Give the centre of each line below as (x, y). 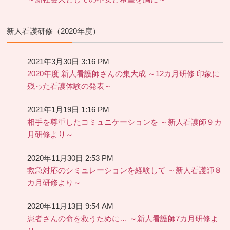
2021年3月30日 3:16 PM (69, 62)
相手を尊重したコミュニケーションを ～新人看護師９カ (125, 122)
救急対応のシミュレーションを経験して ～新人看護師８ (125, 171)
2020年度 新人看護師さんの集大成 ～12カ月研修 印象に (124, 74)
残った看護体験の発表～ (70, 87)
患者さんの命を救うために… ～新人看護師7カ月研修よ (123, 219)
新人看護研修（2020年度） (54, 31)
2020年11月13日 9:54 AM (71, 207)
